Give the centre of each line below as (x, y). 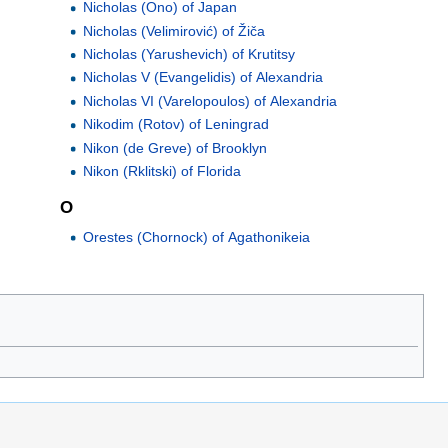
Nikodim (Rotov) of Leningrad (175, 124)
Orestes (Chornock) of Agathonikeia (196, 236)
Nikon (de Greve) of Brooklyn (174, 147)
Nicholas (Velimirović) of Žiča (173, 30)
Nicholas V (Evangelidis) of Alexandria (202, 77)
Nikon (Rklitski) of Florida (161, 170)
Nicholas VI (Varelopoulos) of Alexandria (209, 100)
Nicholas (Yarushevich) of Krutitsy (188, 54)
